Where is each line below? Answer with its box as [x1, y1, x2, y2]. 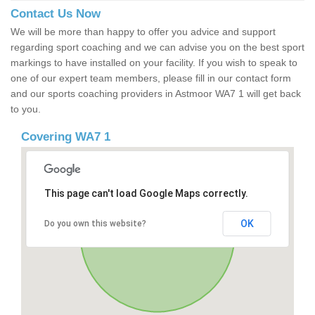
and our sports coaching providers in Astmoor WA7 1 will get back [11, 88, 301, 100]
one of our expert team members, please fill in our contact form [11, 72, 291, 84]
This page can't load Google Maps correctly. [44, 188, 248, 200]
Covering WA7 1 [21, 130, 110, 144]
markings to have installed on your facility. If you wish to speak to [11, 57, 297, 69]
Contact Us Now [11, 7, 101, 21]
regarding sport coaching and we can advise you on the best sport [11, 41, 304, 53]
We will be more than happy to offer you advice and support [11, 26, 276, 38]
